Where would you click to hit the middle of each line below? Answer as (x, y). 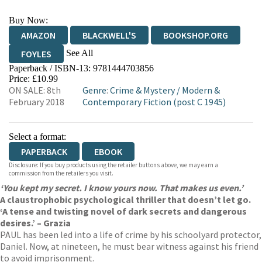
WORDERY (41, 91)
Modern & (201, 90)
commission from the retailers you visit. (61, 173)
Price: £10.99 (33, 79)
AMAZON (38, 35)
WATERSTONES (97, 73)
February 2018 (37, 102)
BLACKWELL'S (109, 35)
